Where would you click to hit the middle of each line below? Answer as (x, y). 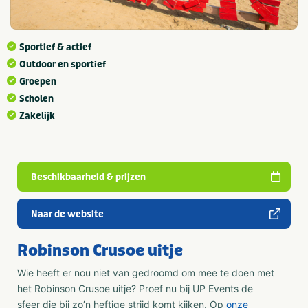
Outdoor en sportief (63, 65)
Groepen (38, 82)
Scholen (36, 99)
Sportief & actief (55, 47)
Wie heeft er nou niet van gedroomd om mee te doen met (146, 273)
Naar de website (67, 214)
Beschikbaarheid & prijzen (88, 177)
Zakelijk (37, 116)
